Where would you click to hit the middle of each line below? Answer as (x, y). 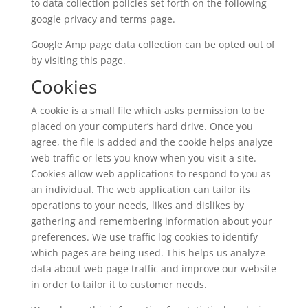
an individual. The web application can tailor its (140, 189)
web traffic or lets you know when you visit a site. (143, 157)
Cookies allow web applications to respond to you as (151, 173)
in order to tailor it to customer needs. (119, 284)
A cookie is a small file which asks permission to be (147, 110)
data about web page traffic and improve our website (153, 268)
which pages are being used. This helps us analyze (148, 252)
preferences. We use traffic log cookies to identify (144, 236)
